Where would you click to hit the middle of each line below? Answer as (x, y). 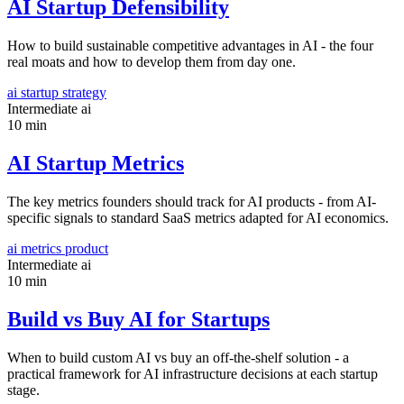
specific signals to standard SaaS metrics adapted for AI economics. (198, 217)
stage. (23, 390)
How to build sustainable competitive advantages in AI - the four (190, 46)
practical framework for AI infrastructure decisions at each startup (193, 373)
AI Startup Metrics (96, 164)
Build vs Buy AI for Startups (138, 319)
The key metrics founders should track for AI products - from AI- (192, 201)
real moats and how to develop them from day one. (151, 62)
